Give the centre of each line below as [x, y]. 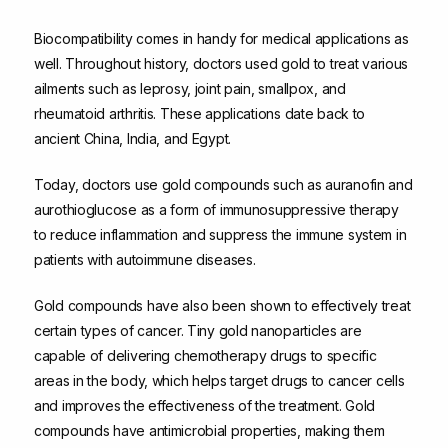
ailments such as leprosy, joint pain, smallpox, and [190, 88]
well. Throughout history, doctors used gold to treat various [221, 63]
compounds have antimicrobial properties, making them [209, 430]
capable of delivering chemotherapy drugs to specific [205, 355]
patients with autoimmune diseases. [145, 259]
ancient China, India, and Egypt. [133, 138]
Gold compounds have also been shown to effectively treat [222, 305]
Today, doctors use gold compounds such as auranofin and [223, 184]
